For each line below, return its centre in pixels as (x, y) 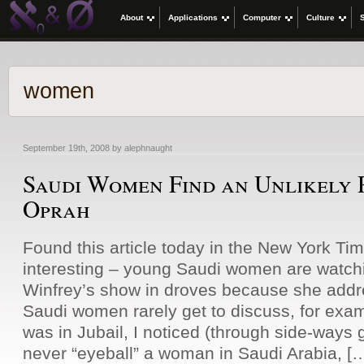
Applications (193, 17)
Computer (262, 17)
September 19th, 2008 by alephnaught (97, 147)
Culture (321, 17)
